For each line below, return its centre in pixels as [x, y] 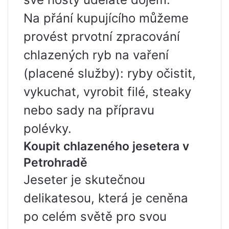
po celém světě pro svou [95, 217]
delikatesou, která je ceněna [106, 198]
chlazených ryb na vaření [96, 55]
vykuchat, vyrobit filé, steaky [107, 92]
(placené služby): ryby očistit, [110, 74]
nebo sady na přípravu [89, 110]
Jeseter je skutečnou [84, 180]
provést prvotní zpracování [102, 37]
